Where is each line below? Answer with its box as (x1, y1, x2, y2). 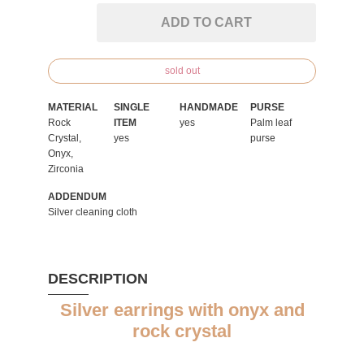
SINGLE (114, 102, 149, 113)
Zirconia (48, 163, 84, 175)
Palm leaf (250, 117, 292, 128)
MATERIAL (48, 102, 97, 113)
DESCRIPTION (48, 271, 148, 287)
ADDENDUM (48, 191, 106, 202)
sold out (164, 65, 200, 76)
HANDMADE (180, 102, 238, 113)
